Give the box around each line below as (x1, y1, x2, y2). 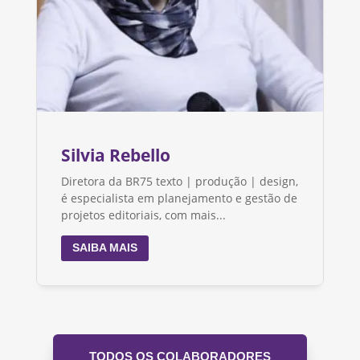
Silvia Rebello (60, 143, 170, 166)
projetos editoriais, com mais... (60, 207, 226, 223)
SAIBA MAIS (72, 241, 137, 255)
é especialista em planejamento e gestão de (60, 190, 297, 207)
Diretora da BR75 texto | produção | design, (60, 174, 298, 190)
